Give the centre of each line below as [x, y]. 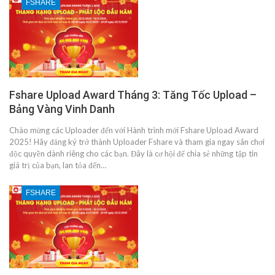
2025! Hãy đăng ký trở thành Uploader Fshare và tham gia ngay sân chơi [137, 142]
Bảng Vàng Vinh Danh [62, 109]
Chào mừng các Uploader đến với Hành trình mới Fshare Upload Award [134, 130]
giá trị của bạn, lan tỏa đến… [58, 165]
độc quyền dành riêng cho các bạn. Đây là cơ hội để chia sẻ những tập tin [134, 154]
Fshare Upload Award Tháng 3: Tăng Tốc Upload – [133, 95]
